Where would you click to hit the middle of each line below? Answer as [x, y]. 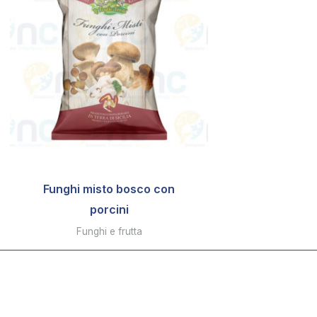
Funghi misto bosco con [109, 189]
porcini [109, 210]
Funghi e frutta [109, 232]
